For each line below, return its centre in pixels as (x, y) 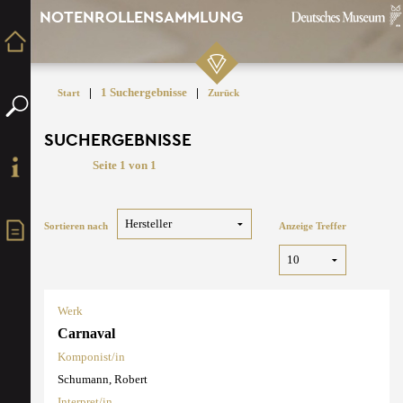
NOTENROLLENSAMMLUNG (141, 17)
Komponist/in (91, 356)
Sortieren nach (76, 226)
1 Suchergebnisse (144, 92)
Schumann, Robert (103, 379)
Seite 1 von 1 (125, 165)
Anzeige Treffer (313, 226)
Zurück (224, 93)
